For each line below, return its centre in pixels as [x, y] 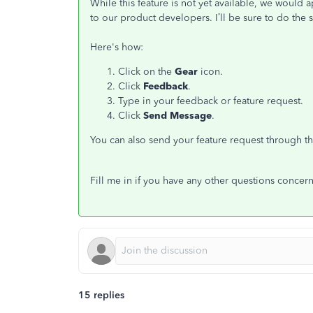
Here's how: [117, 47]
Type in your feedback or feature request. [211, 101]
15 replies [101, 295]
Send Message [177, 116]
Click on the [146, 72]
